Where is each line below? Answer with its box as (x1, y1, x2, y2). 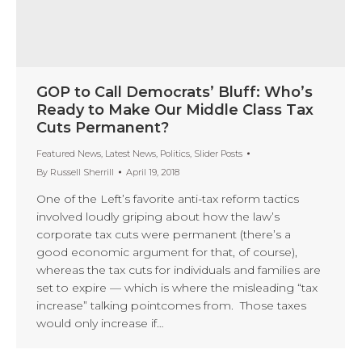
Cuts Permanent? (36, 118, 169, 137)
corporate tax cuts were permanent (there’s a (36, 226, 291, 242)
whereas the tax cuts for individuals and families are (36, 262, 321, 277)
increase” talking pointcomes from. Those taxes (36, 297, 306, 313)
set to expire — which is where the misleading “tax (36, 280, 318, 295)
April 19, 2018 (126, 166, 179, 178)
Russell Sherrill (50, 166, 114, 178)
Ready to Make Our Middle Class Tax (36, 100, 314, 119)
